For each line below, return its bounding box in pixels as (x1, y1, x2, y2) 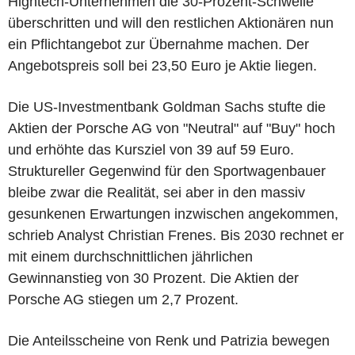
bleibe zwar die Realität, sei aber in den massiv (8, 184, 305, 200)
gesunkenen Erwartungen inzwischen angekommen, (8, 205, 338, 222)
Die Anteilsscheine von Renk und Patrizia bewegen (8, 332, 330, 349)
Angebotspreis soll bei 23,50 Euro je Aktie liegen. (8, 57, 317, 74)
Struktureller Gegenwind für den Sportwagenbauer (8, 162, 326, 179)
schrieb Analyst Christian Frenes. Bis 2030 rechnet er (8, 227, 344, 243)
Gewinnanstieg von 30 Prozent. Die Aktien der (8, 269, 299, 286)
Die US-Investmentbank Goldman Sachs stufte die (8, 98, 326, 115)
